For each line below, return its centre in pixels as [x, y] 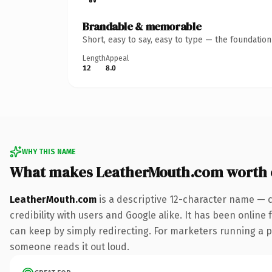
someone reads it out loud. [70, 246]
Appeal [117, 58]
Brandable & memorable [142, 26]
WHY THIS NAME [49, 151]
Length [94, 58]
